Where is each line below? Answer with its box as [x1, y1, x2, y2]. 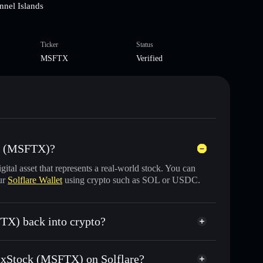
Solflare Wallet [8, 174, 62, 185]
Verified [136, 53, 163, 63]
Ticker [40, 40, 58, 49]
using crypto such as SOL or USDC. [62, 174, 200, 185]
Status [136, 40, 153, 49]
